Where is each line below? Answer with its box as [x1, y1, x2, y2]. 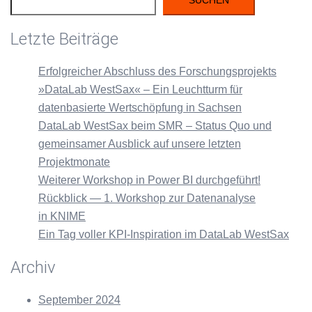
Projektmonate [38, 155, 110, 168]
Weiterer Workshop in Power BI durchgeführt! [38, 173, 260, 186]
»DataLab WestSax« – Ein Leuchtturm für [38, 83, 242, 95]
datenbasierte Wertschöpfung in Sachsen [38, 101, 242, 114]
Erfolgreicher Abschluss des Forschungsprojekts [38, 65, 276, 77]
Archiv [10, 257, 56, 277]
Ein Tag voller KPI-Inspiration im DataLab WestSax [38, 228, 289, 240]
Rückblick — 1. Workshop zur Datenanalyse [38, 192, 256, 204]
